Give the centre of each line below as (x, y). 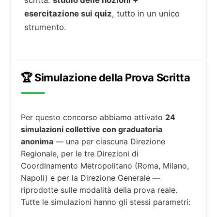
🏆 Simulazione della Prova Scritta (106, 77)
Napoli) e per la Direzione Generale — (91, 178)
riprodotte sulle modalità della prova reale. (99, 190)
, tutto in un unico (146, 13)
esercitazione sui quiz (68, 13)
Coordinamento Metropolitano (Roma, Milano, (105, 165)
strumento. (45, 27)
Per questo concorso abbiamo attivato (93, 117)
